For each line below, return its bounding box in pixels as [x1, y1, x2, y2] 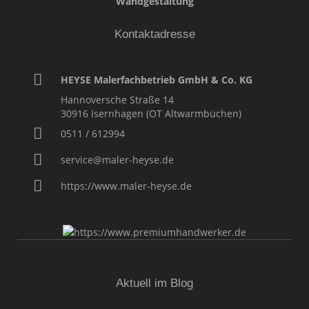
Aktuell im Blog [116, 276, 193, 290]
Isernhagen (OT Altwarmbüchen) [91, 106, 241, 120]
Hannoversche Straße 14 [61, 92, 174, 106]
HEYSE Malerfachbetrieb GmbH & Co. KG [61, 72, 252, 86]
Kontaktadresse [114, 26, 195, 41]
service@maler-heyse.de [61, 152, 174, 166]
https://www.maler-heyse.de [61, 179, 192, 192]
